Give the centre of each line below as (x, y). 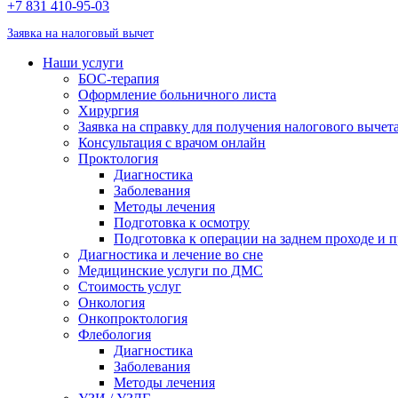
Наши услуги (83, 63)
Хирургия (108, 111)
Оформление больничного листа (177, 95)
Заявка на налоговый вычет (80, 33)
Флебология (115, 334)
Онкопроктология (133, 318)
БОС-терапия (119, 79)
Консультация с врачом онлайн (172, 143)
